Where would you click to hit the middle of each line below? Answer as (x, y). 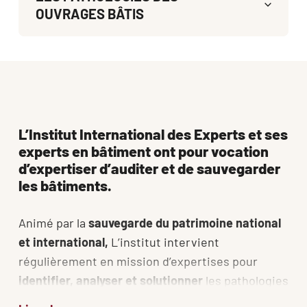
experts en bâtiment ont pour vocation (144, 150)
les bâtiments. (65, 185)
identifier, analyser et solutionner (111, 280)
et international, (65, 242)
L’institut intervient (165, 242)
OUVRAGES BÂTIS (90, 13)
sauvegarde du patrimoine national (183, 222)
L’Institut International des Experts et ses (153, 133)
